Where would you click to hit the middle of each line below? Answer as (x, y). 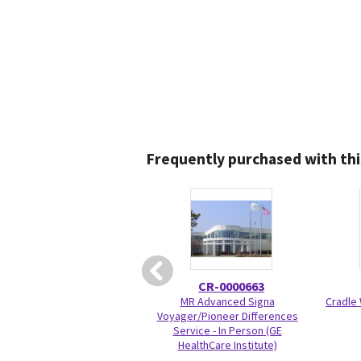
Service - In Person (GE (227, 330)
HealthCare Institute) (227, 345)
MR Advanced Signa (227, 301)
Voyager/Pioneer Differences (227, 316)
